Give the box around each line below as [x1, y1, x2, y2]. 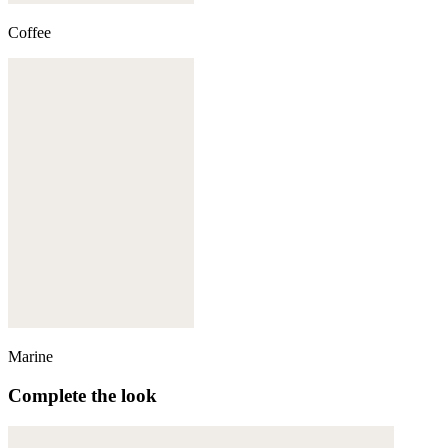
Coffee [8, 24, 51, 42]
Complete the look [8, 384, 157, 406]
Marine [8, 348, 53, 366]
